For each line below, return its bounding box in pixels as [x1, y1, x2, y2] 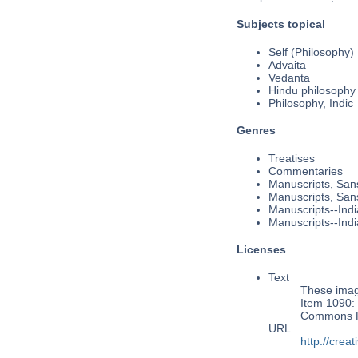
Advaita [268, 58, 306, 71]
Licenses [236, 243, 286, 257]
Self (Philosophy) [268, 45, 354, 58]
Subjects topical [236, 17, 325, 30]
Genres [236, 124, 276, 137]
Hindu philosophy [268, 83, 356, 97]
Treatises [268, 151, 315, 165]
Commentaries [268, 164, 343, 177]
